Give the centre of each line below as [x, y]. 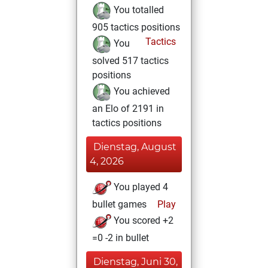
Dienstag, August [135, 147]
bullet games [119, 204]
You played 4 [140, 187]
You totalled [138, 10]
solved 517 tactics [130, 61]
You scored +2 [142, 221]
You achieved [141, 92]
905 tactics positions [136, 27]
